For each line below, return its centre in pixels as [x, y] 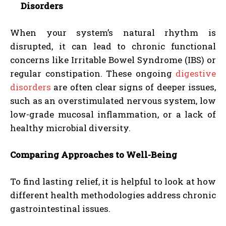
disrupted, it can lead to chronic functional [113, 46]
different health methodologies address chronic [113, 195]
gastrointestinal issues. [60, 208]
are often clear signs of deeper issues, [133, 87]
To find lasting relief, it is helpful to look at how [113, 181]
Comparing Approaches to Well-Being [94, 154]
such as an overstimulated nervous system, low [113, 100]
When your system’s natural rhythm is [113, 32]
